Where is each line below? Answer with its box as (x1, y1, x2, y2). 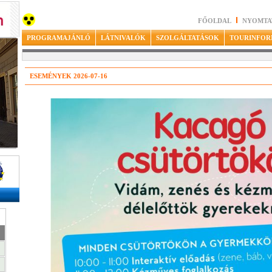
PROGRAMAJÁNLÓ (26, 34, 90, 41)
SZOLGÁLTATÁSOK (155, 34, 219, 41)
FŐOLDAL (197, 18, 231, 24)
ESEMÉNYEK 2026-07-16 (30, 72, 107, 80)
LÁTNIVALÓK (100, 34, 146, 41)
